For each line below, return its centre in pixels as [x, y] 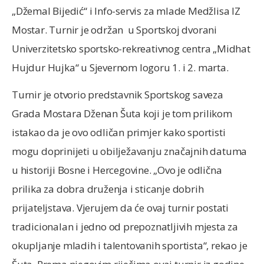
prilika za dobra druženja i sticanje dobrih [108, 189]
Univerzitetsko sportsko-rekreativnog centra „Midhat [131, 49]
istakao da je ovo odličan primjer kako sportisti [119, 133]
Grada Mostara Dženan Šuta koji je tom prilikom [122, 114]
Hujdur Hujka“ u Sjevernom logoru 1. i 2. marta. [120, 68]
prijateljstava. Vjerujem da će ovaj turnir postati [121, 208]
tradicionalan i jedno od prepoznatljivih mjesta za [125, 227]
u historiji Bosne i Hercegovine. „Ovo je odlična [117, 170]
